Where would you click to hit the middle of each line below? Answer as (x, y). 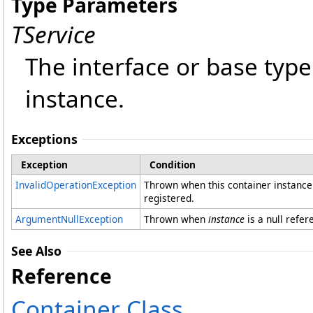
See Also (36, 251)
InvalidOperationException (76, 185)
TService (53, 35)
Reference (61, 276)
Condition (173, 165)
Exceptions (44, 139)
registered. (169, 198)
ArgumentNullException (69, 219)
